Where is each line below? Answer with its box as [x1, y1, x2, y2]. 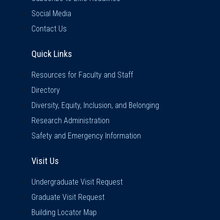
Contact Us [31, 24, 67, 34]
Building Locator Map [31, 208, 97, 218]
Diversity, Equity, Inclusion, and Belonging [31, 101, 159, 110]
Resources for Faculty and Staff [31, 70, 133, 80]
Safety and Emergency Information [31, 131, 141, 141]
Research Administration [31, 116, 110, 126]
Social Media [31, 9, 71, 19]
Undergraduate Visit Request [31, 177, 123, 187]
